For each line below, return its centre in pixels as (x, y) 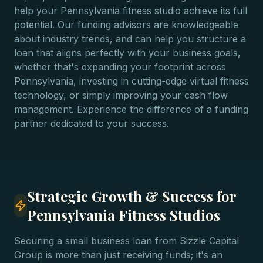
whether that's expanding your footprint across (120, 67)
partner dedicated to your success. (92, 123)
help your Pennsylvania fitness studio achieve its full (131, 11)
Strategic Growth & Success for (131, 196)
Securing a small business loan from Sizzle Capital (127, 241)
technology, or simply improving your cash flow (121, 95)
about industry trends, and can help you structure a (130, 39)
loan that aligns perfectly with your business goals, (127, 53)
